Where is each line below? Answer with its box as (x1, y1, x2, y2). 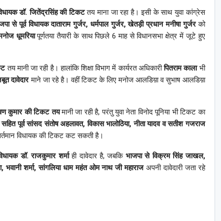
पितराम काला (164, 63, 197, 73)
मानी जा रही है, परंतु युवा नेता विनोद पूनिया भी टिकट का (59, 107, 205, 116)
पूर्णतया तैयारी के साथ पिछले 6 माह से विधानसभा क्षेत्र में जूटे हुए (35, 31, 205, 40)
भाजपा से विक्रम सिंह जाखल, (125, 151, 205, 160)
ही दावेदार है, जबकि (69, 151, 126, 160)
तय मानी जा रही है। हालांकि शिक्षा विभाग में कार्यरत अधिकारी (5, 63, 164, 73)
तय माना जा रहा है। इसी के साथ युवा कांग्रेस (84, 7, 205, 17)
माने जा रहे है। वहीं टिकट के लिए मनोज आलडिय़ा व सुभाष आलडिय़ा (29, 75, 205, 84)
